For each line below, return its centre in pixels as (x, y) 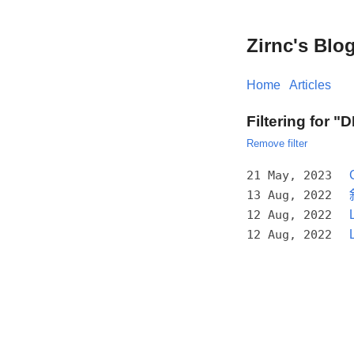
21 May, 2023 (289, 175)
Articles (310, 85)
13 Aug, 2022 (289, 195)
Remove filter (277, 143)
